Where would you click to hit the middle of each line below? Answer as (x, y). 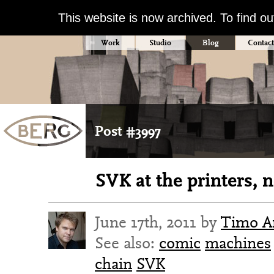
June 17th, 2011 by (158, 222)
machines (238, 243)
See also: (127, 243)
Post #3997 (128, 131)
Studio (160, 43)
